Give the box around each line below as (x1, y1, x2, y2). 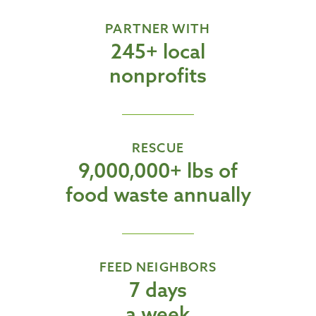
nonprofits (109, 63, 207, 88)
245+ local (111, 39, 205, 64)
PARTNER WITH (105, 20, 211, 37)
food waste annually (65, 182, 251, 207)
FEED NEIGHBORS (99, 259, 217, 276)
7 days (129, 277, 187, 303)
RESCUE (132, 140, 184, 157)
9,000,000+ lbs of (78, 158, 238, 183)
